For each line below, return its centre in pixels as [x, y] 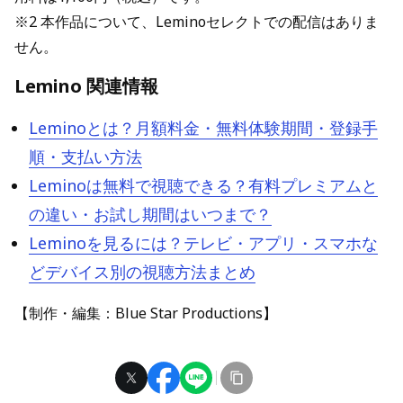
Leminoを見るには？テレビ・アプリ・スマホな [203, 243]
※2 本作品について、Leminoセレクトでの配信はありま [197, 22]
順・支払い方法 [85, 157]
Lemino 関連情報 [86, 86]
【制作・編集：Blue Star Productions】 [146, 313]
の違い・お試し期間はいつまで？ [150, 214]
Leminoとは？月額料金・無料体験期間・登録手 [203, 128]
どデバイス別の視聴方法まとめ [142, 272]
